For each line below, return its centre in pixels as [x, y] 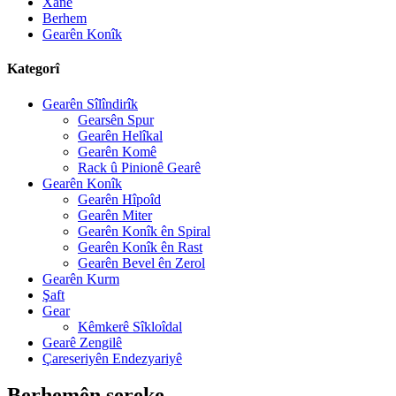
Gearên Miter [115, 215]
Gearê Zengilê [82, 342]
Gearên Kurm [81, 278]
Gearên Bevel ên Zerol [141, 263]
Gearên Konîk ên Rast [140, 247]
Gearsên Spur [116, 119]
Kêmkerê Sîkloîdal [130, 326]
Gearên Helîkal [120, 135]
